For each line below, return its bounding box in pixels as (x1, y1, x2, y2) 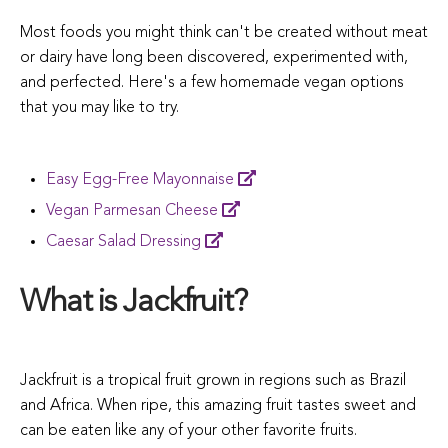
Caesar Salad (46, 233, 137, 250)
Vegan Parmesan (46, 202, 162, 219)
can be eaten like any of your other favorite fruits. (20, 422, 361, 439)
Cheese (165, 202, 219, 219)
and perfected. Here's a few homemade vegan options (20, 74, 404, 91)
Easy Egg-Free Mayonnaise (46, 171, 235, 188)
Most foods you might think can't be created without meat (20, 24, 428, 41)
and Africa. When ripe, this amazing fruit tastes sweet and (20, 397, 416, 414)
